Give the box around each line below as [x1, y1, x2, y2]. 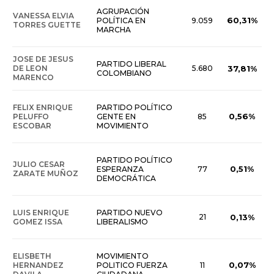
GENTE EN [97, 112, 136, 122]
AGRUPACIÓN [97, 7, 149, 17]
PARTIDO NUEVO [97, 208, 163, 218]
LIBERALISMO [97, 217, 148, 227]
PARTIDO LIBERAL [97, 59, 166, 69]
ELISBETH [13, 251, 51, 261]
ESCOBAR [13, 121, 51, 131]
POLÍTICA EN [97, 16, 146, 26]
